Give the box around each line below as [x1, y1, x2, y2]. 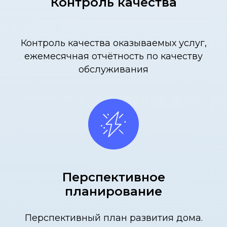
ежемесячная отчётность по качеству [24, 50, 203, 62]
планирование [65, 183, 162, 199]
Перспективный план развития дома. [24, 212, 203, 223]
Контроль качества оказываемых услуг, [20, 37, 207, 49]
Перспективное [62, 169, 165, 184]
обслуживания [79, 63, 148, 75]
